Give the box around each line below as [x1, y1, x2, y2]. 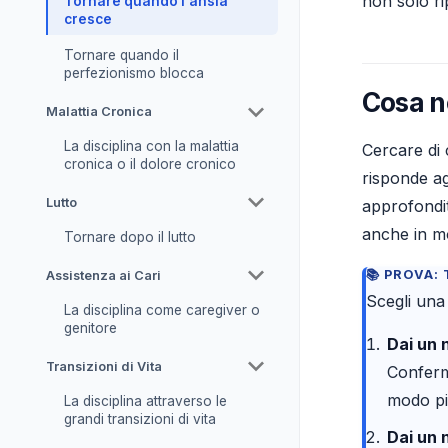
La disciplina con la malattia [63, 138, 239, 155]
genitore [63, 319, 117, 336]
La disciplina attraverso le [63, 392, 227, 409]
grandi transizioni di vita [63, 410, 216, 427]
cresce [63, 10, 112, 27]
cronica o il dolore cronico [63, 156, 236, 173]
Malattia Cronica [46, 104, 152, 120]
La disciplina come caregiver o [63, 301, 260, 318]
